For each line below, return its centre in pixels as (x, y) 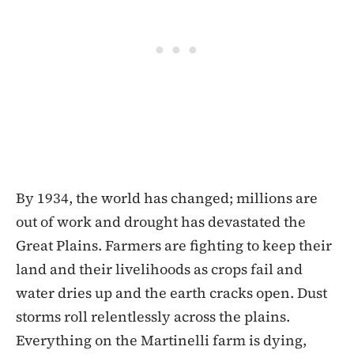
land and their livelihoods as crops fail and (159, 269)
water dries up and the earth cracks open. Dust (171, 292)
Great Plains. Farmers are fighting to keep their (174, 245)
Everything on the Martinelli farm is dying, (161, 340)
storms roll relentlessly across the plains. (153, 316)
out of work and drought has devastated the (161, 221)
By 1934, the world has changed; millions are (167, 198)
